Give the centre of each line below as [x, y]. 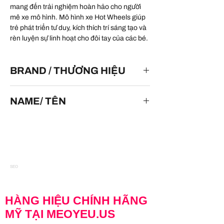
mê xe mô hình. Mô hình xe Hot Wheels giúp [78, 17]
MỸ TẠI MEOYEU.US [60, 214]
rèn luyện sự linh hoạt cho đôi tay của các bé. [79, 38]
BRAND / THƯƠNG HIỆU [68, 70]
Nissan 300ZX [32, 121]
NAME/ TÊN [38, 101]
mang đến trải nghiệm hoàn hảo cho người [75, 6]
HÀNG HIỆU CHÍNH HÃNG [76, 200]
